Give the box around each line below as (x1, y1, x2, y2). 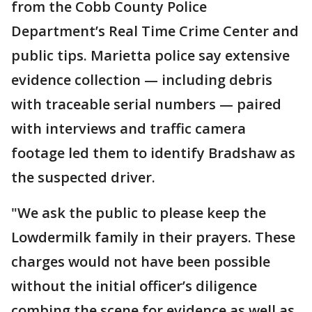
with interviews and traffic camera (11, 119, 246, 139)
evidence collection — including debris (11, 70, 272, 90)
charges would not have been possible (11, 252, 270, 272)
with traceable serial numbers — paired (11, 95, 281, 114)
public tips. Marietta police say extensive (11, 46, 290, 65)
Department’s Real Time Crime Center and (11, 22, 299, 41)
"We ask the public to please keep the (11, 203, 266, 223)
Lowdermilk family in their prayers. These (11, 228, 295, 247)
